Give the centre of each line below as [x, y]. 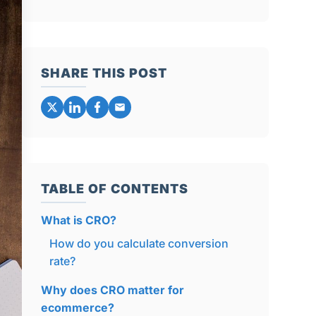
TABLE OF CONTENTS [114, 189]
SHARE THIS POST [104, 73]
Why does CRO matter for [112, 290]
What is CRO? [78, 220]
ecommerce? [77, 308]
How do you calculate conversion [139, 243]
